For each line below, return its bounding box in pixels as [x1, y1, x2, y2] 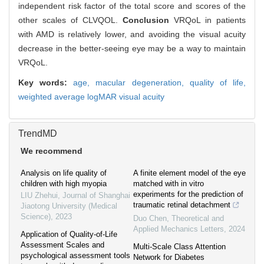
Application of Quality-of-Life [21, 230, 117, 239]
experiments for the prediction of [133, 190, 243, 199]
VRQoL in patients [174, 15, 246, 25]
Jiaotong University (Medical [21, 202, 117, 211]
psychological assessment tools [21, 251, 130, 260]
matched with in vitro [133, 179, 204, 189]
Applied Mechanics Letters [133, 225, 224, 234]
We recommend [21, 146, 82, 156]
